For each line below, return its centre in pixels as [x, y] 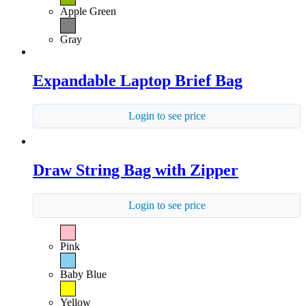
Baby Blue [83, 274]
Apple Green [88, 11]
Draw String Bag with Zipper [136, 170]
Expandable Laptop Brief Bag [138, 80]
